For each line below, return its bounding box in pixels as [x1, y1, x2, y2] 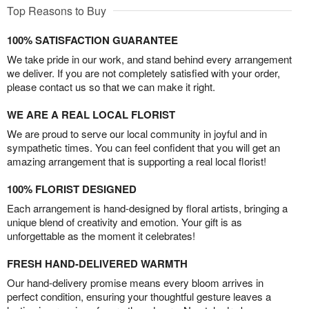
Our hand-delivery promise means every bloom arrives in [7, 275, 263, 290]
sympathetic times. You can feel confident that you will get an [7, 140, 280, 155]
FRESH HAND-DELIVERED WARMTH [7, 256, 188, 272]
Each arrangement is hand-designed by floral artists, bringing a [7, 201, 288, 216]
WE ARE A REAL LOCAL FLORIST [7, 107, 175, 123]
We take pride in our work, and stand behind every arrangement [7, 52, 292, 67]
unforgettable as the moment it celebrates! [7, 228, 195, 243]
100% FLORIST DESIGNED [7, 181, 137, 197]
